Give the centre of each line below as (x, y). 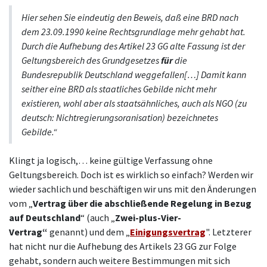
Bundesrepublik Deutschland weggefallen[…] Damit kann (134, 75)
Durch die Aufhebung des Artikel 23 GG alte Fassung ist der (133, 46)
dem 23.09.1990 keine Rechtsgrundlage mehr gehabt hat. (133, 32)
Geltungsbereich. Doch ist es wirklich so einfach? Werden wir (131, 175)
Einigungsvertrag (168, 232)
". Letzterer (229, 232)
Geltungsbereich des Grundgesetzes (91, 60)
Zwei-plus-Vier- (148, 218)
